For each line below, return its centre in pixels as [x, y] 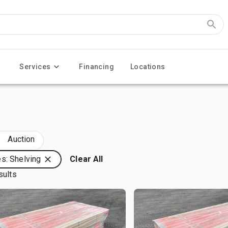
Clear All [87, 159]
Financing [97, 67]
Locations [148, 67]
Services [35, 67]
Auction [21, 139]
